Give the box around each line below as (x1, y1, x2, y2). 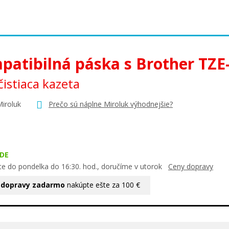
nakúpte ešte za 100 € (65, 179, 140, 190)
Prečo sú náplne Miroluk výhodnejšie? (49, 99, 173, 109)
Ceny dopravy (168, 161, 213, 171)
